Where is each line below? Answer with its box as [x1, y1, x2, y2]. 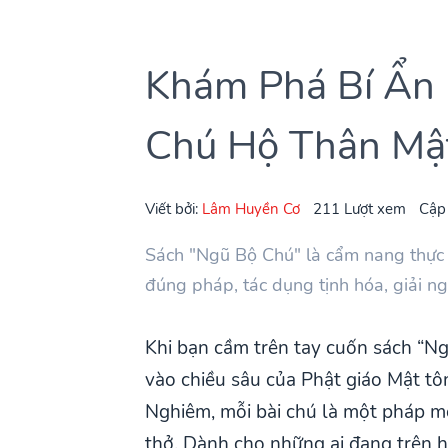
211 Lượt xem [313, 197, 407, 219]
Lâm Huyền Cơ [202, 197, 301, 219]
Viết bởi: [145, 197, 203, 219]
